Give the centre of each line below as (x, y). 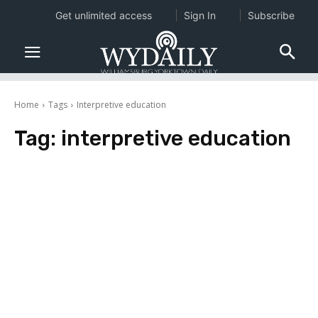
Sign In (199, 15)
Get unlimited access (103, 15)
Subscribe (271, 15)
